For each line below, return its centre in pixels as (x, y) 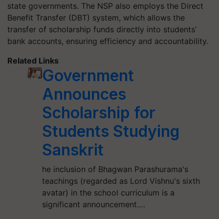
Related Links (33, 61)
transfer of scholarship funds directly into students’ (102, 29)
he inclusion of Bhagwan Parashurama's (115, 169)
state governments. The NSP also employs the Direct (105, 6)
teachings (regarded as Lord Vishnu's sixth (121, 181)
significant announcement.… (94, 204)
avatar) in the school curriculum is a (109, 193)
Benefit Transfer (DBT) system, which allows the (96, 18)
